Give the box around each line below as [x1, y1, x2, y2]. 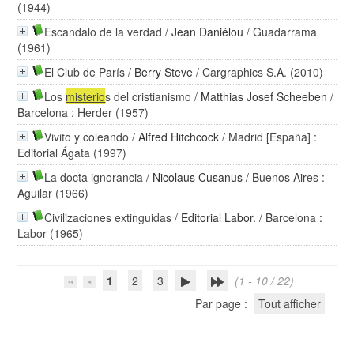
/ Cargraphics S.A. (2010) [193, 64, 324, 80]
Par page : [194, 296, 250, 311]
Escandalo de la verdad [44, 24, 163, 40]
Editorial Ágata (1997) [17, 145, 127, 160]
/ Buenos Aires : [243, 169, 326, 185]
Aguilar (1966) [17, 185, 89, 201]
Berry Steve [134, 64, 194, 80]
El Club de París [44, 64, 126, 80]
